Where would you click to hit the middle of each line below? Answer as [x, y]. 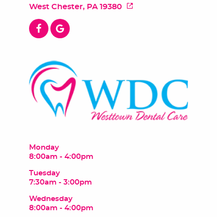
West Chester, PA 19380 [76, 7]
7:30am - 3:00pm [61, 182]
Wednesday [51, 199]
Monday [44, 147]
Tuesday [45, 173]
